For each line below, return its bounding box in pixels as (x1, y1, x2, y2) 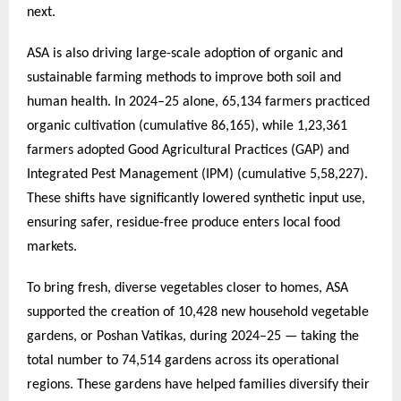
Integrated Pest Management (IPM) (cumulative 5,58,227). (27, 166, 368, 182)
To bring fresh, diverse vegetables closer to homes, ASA (27, 280, 348, 295)
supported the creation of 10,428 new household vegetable (27, 304, 369, 320)
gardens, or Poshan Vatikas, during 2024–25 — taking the (27, 328, 359, 344)
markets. (27, 239, 77, 254)
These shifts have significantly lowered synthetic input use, (27, 191, 365, 206)
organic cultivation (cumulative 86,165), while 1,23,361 (27, 118, 347, 133)
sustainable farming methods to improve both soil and (27, 70, 341, 85)
